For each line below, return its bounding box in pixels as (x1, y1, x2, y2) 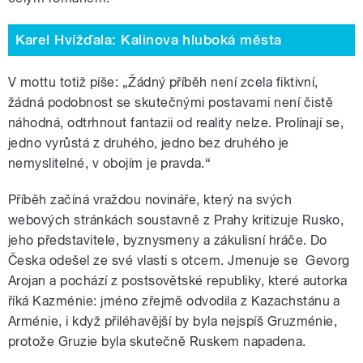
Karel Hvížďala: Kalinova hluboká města (15, 32, 282, 49)
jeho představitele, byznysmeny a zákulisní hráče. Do (8, 232, 327, 248)
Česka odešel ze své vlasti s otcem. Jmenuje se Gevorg (8, 252, 350, 268)
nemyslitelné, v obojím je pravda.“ (8, 155, 211, 171)
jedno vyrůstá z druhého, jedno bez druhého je (8, 135, 289, 151)
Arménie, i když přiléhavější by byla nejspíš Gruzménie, (8, 313, 338, 329)
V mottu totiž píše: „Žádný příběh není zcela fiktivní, (8, 74, 318, 90)
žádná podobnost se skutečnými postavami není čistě (8, 94, 334, 110)
